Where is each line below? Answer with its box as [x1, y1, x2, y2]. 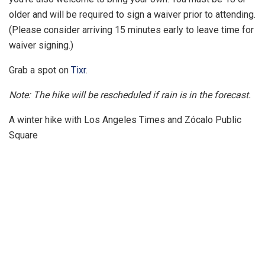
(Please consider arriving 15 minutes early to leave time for [9, 24, 254, 35]
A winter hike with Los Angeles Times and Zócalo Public [9, 114, 241, 125]
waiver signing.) [9, 39, 73, 51]
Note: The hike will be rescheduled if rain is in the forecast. [9, 89, 251, 101]
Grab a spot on [9, 64, 71, 76]
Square [9, 129, 38, 141]
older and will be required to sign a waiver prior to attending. [9, 8, 256, 20]
